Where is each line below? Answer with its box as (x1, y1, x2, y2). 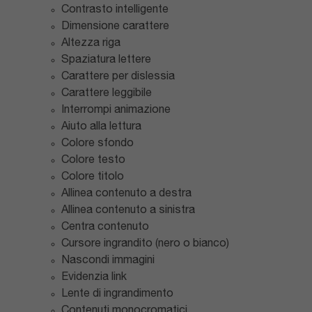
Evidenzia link (61, 272, 127, 282)
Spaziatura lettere (61, 55, 151, 65)
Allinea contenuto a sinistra (61, 205, 195, 215)
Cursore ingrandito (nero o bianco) (61, 239, 229, 249)
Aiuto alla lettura (61, 122, 141, 132)
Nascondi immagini (61, 256, 155, 265)
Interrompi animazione (61, 105, 171, 115)
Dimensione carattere (61, 22, 169, 31)
